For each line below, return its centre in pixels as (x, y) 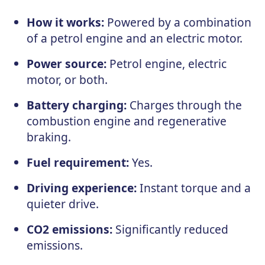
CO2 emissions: (69, 229)
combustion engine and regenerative (126, 121)
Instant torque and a (193, 188)
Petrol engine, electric (166, 63)
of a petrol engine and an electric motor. (134, 38)
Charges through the (184, 105)
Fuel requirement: (77, 162)
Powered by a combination (177, 22)
